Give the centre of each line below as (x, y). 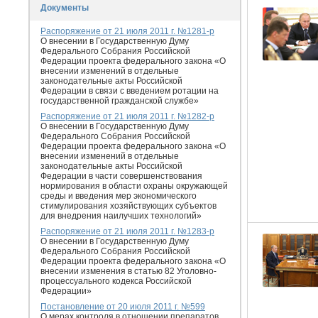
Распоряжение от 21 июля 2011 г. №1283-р (127, 231)
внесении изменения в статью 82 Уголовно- (128, 271)
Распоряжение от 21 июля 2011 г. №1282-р (127, 116)
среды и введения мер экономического (119, 196)
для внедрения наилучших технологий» (121, 216)
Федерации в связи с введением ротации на (130, 91)
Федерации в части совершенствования (121, 176)
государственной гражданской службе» (120, 101)
